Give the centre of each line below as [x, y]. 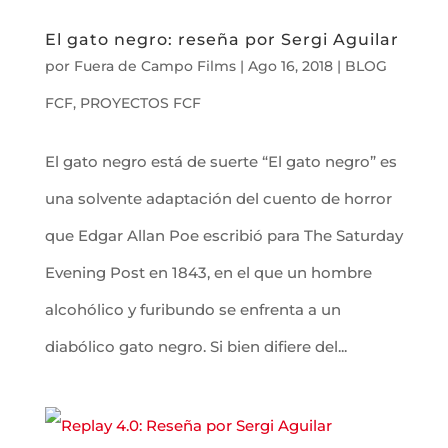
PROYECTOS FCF [140, 102]
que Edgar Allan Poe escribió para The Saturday [223, 235]
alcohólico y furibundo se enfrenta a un [192, 309]
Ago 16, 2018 [290, 65]
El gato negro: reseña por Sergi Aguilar [221, 39]
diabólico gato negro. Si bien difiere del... [195, 346]
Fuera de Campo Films [154, 65]
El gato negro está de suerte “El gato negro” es [220, 161]
